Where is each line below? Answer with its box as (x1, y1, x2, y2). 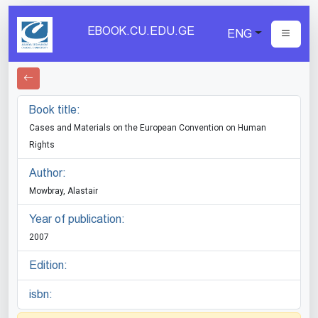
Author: (29, 166, 66, 180)
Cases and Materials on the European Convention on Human (29, 123, 266, 133)
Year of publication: (29, 212, 125, 226)
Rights (29, 140, 55, 150)
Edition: (29, 258, 67, 272)
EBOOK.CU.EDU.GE (87, 24, 195, 38)
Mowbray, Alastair (29, 186, 98, 196)
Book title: (29, 103, 80, 116)
